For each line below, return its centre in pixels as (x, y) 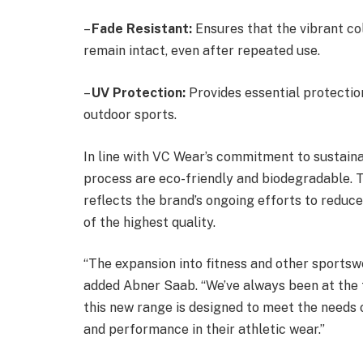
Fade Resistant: (142, 29)
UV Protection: (139, 93)
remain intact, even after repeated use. (202, 51)
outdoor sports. (130, 115)
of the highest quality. (149, 222)
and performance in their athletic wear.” (204, 330)
